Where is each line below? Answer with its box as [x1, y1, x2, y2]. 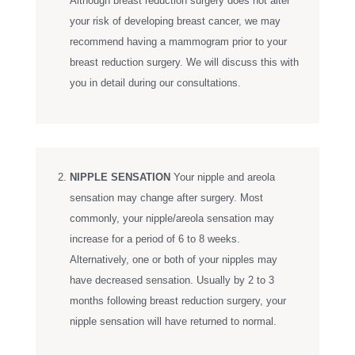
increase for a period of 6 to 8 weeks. [69, 233, 240, 245]
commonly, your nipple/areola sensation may [69, 212, 274, 224]
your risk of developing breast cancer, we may [69, 15, 281, 27]
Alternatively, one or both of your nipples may [69, 254, 277, 265]
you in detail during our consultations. [69, 77, 241, 89]
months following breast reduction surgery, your [69, 295, 286, 307]
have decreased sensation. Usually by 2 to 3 [69, 274, 274, 286]
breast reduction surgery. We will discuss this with [69, 56, 299, 68]
